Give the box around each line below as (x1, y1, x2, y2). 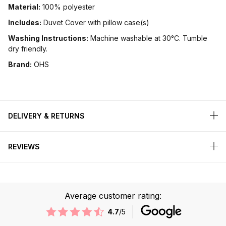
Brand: (8, 60, 32, 69)
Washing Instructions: (8, 33, 88, 42)
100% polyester (40, 2, 95, 11)
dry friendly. (8, 44, 49, 53)
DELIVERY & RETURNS (8, 111, 85, 120)
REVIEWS (8, 142, 40, 151)
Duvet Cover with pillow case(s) (41, 18, 149, 27)
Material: (8, 2, 40, 11)
